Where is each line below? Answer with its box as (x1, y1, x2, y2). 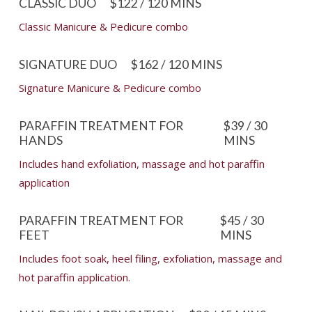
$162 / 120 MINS (130, 57, 222, 72)
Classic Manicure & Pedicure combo (18, 19, 188, 34)
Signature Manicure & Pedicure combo (18, 81, 201, 95)
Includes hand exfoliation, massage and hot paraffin (18, 157, 265, 171)
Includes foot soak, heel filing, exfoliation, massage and (18, 251, 282, 266)
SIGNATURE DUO (18, 57, 117, 72)
